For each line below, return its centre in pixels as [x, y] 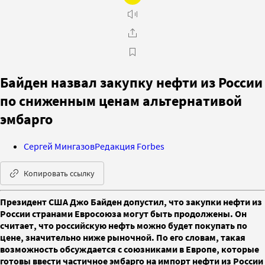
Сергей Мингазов [59, 146]
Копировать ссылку [59, 173]
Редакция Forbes [130, 146]
